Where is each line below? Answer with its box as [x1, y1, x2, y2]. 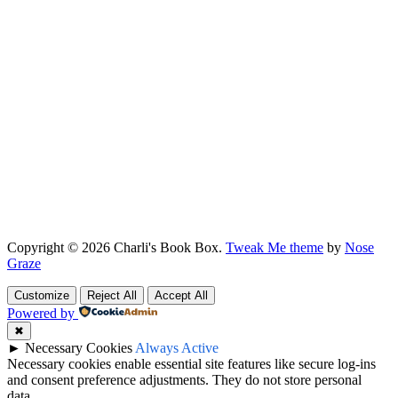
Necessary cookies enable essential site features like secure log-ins [7, 355, 376, 371]
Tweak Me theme [226, 239, 323, 255]
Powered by [7, 305, 75, 321]
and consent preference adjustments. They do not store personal [7, 371, 362, 387]
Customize [14, 288, 69, 302]
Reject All [87, 288, 137, 302]
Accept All [155, 288, 208, 302]
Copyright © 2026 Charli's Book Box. [7, 239, 222, 255]
